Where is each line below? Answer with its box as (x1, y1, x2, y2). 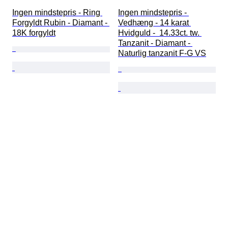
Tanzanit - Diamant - (118, 39, 192, 48)
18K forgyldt (12, 28, 55, 38)
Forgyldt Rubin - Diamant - (12, 18, 109, 27)
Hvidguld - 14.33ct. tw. (118, 28, 202, 38)
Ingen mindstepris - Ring (12, 8, 102, 17)
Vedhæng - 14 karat (118, 18, 191, 27)
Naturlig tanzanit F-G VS (118, 49, 206, 58)
